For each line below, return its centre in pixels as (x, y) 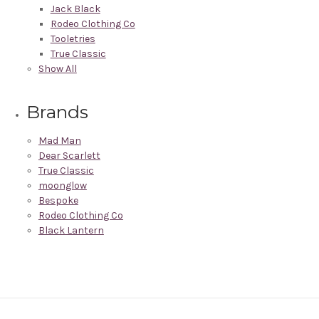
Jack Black (75, 9)
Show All (57, 68)
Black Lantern (71, 230)
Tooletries (73, 38)
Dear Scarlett (69, 155)
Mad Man (59, 140)
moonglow (62, 185)
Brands (58, 111)
